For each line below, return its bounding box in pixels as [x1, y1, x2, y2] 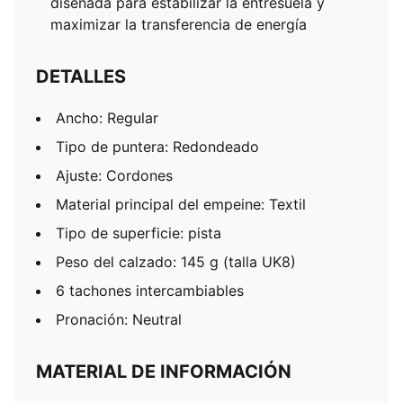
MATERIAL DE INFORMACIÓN [36, 361, 291, 382]
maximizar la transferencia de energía [50, 15, 307, 33]
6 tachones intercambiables [56, 282, 244, 300]
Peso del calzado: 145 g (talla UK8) [56, 253, 296, 271]
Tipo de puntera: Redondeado [56, 138, 259, 156]
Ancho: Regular [56, 109, 158, 127]
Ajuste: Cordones [56, 166, 173, 184]
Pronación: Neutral [56, 310, 182, 328]
